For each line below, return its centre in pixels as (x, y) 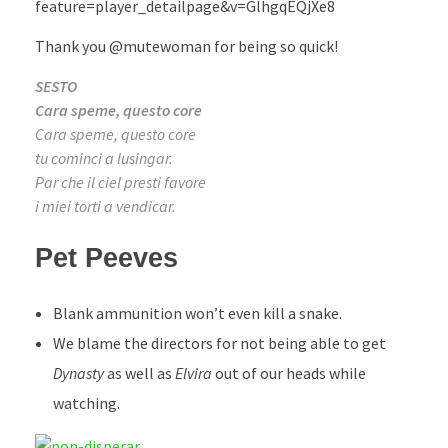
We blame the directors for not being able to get (219, 342)
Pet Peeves (106, 257)
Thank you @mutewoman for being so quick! (186, 45)
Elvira (193, 372)
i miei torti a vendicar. (105, 205)
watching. (86, 402)
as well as (139, 372)
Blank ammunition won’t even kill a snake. (197, 312)
